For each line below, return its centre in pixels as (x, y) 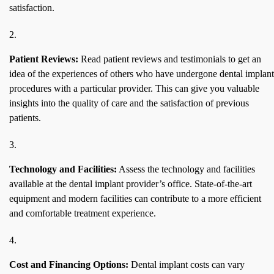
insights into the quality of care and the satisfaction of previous (129, 103)
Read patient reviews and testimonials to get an (170, 59)
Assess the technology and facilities (186, 169)
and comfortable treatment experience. (83, 213)
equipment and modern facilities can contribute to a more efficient (135, 199)
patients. (25, 118)
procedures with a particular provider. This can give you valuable (134, 89)
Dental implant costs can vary (187, 265)
